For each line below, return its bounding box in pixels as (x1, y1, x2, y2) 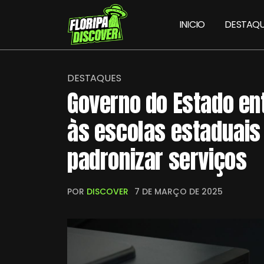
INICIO (179, 18, 205, 31)
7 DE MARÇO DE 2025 (134, 186, 223, 197)
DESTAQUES (67, 71, 121, 85)
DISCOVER (87, 186, 128, 197)
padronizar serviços (67, 142, 247, 177)
